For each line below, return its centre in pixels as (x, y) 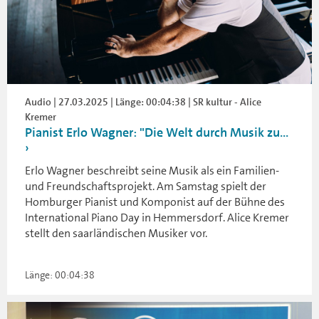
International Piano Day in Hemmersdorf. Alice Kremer (157, 217)
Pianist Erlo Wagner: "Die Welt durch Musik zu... (157, 132)
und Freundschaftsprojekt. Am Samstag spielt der (146, 186)
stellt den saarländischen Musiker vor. (116, 233)
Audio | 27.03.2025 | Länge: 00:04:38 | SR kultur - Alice (143, 101)
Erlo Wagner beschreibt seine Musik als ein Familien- (152, 170)
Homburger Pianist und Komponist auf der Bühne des (155, 202)
